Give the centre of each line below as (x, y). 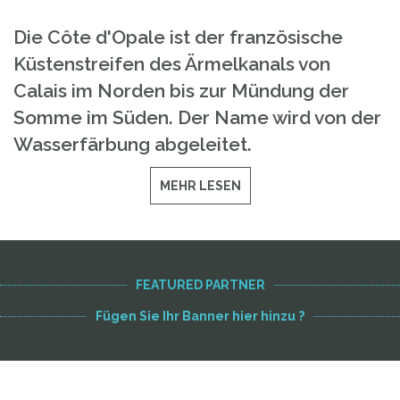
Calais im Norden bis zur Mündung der (181, 91)
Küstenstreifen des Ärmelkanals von (172, 64)
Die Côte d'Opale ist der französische (178, 37)
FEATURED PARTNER (200, 285)
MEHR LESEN (200, 186)
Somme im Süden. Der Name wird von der (197, 117)
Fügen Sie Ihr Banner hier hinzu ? (200, 316)
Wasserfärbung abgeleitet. (133, 144)
